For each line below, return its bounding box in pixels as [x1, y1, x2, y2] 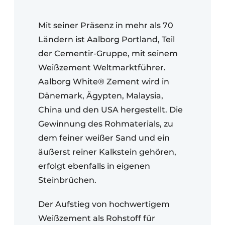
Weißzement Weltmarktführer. [38, 62, 166, 72]
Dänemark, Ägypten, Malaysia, [38, 90, 163, 100]
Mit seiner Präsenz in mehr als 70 [38, 20, 173, 30]
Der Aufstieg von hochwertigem [38, 199, 170, 209]
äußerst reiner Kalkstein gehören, [38, 147, 176, 157]
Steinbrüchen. [38, 175, 96, 185]
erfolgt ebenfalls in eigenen [38, 161, 150, 171]
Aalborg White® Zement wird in [38, 76, 169, 86]
